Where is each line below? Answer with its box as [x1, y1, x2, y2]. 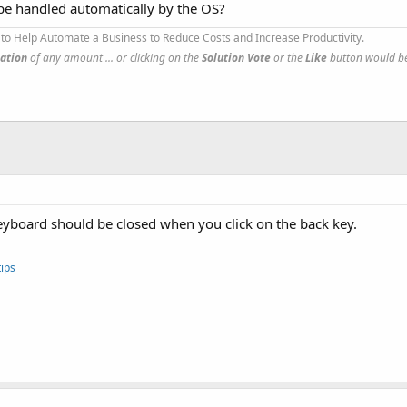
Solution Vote [202, 50, 271, 65]
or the [271, 50, 305, 65]
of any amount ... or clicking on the [27, 50, 202, 65]
